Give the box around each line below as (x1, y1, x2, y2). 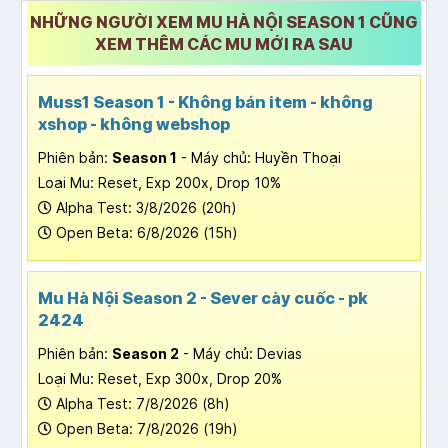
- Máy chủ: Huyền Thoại (177, 149, 341, 167)
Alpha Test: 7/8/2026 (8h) (52, 395, 230, 413)
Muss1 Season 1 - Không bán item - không (38, 92, 373, 113)
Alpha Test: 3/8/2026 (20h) (52, 199, 237, 217)
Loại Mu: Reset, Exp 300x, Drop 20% (38, 370, 282, 388)
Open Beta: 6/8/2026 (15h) (52, 224, 238, 242)
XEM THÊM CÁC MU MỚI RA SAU (95, 34, 353, 55)
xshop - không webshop (38, 114, 230, 135)
